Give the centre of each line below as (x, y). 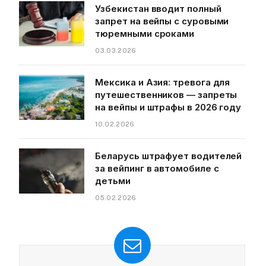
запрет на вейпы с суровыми (162, 21)
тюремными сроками (145, 34)
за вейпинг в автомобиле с (157, 169)
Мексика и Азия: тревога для (163, 83)
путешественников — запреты (166, 95)
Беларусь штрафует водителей (169, 156)
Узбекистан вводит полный (158, 9)
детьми (113, 181)
